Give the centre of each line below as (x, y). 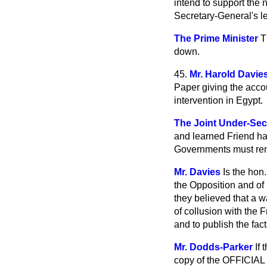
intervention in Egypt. (218, 100)
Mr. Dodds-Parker (213, 247)
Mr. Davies (197, 172)
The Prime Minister (216, 38)
